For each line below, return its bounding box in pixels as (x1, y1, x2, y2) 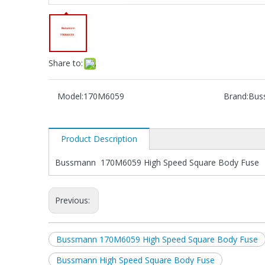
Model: (57, 90, 83, 102)
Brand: (223, 90, 248, 102)
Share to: (49, 57, 83, 69)
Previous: (55, 194, 92, 206)
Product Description (61, 132, 137, 144)
